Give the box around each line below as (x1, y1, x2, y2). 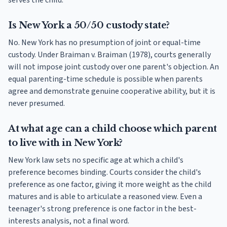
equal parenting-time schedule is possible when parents (8, 73, 203, 85)
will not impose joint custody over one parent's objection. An (8, 61, 219, 73)
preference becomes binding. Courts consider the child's (8, 167, 201, 178)
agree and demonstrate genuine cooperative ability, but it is (8, 86, 215, 97)
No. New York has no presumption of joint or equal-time (8, 37, 201, 49)
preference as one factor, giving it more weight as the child (8, 179, 211, 191)
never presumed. (8, 98, 65, 109)
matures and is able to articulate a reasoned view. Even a (8, 191, 202, 203)
